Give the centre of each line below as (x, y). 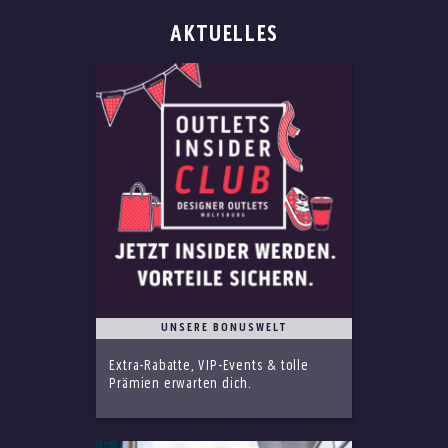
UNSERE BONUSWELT (224, 328)
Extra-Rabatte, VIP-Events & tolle (209, 366)
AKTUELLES (224, 34)
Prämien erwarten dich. (181, 384)
